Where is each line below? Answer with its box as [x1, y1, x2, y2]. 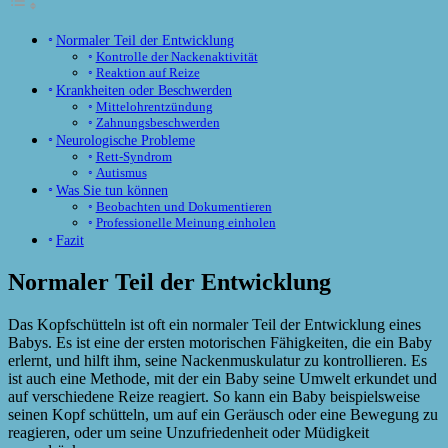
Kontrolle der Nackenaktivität [95, 49, 258, 65]
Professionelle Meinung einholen [95, 215, 276, 231]
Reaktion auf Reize [95, 65, 200, 81]
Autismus [95, 165, 147, 181]
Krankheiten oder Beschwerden [55, 82, 232, 99]
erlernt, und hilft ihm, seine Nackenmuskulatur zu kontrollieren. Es [8, 352, 427, 369]
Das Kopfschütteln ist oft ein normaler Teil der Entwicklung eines [8, 316, 421, 333]
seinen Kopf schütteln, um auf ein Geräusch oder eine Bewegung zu [8, 406, 438, 423]
